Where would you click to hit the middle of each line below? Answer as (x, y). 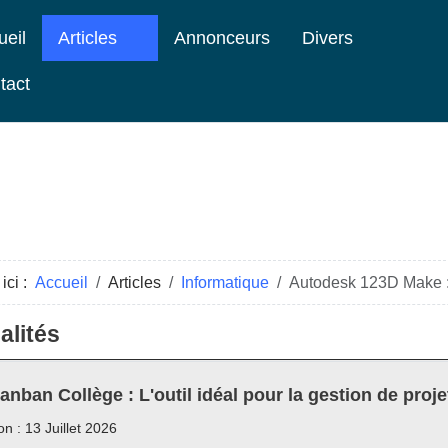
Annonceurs (222, 38)
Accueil (61, 282)
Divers (327, 38)
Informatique (225, 282)
